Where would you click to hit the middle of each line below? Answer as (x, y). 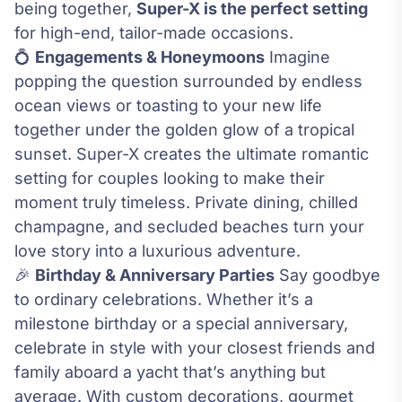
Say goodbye (328, 275)
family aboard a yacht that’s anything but (170, 372)
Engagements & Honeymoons (150, 57)
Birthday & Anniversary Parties (155, 275)
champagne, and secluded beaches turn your (189, 227)
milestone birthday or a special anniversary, (181, 324)
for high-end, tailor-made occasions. (154, 33)
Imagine (297, 57)
